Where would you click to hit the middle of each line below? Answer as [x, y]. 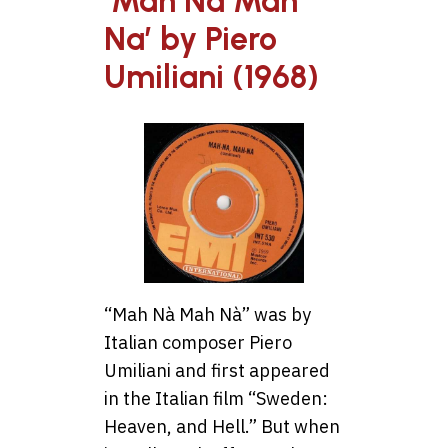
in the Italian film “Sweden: [216, 398]
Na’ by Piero [190, 39]
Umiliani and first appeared [217, 370]
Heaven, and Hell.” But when [222, 426]
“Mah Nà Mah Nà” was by [207, 314]
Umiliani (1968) [211, 77]
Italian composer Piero [198, 342]
